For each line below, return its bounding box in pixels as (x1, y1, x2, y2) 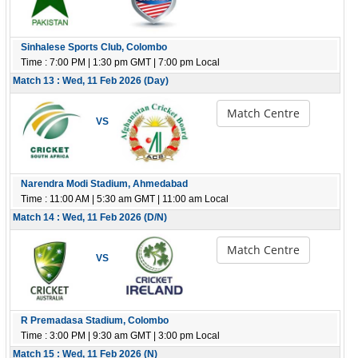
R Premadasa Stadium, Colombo (21, 315, 169, 326)
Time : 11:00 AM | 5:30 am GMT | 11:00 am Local (21, 193, 229, 205)
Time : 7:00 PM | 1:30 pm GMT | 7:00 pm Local (21, 57, 220, 68)
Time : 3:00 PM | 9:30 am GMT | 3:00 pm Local (21, 330, 220, 341)
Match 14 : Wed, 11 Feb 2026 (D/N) (13, 212, 167, 223)
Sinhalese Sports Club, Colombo (21, 42, 167, 53)
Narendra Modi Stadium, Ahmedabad (21, 178, 188, 189)
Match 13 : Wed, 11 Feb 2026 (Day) (13, 75, 169, 86)
